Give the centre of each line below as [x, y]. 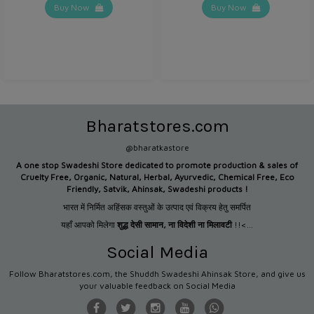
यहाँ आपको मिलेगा [89, 225]
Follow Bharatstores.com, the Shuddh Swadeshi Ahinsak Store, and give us [157, 273]
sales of [282, 165]
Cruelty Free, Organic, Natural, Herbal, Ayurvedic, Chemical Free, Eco [157, 177]
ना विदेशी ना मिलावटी [200, 225]
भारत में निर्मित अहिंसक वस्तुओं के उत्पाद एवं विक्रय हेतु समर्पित [157, 207]
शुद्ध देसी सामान [140, 225]
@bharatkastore [157, 147]
